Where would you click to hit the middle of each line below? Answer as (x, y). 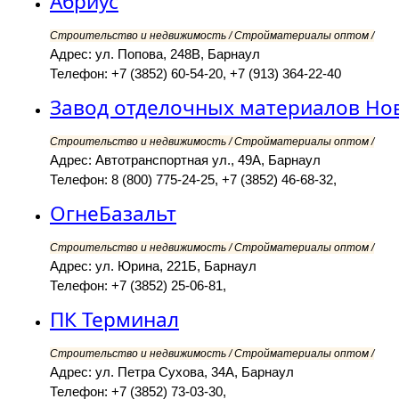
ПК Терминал (114, 320)
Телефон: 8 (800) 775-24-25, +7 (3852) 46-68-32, (193, 180)
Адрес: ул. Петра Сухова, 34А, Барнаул (172, 372)
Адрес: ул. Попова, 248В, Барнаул (155, 54)
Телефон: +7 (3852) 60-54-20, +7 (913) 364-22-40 (195, 74)
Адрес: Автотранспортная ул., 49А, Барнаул (185, 160)
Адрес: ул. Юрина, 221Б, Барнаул (153, 266)
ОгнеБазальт (113, 214)
